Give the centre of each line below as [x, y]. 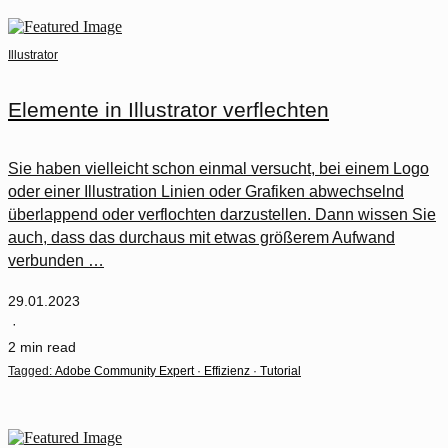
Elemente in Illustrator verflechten [168, 110]
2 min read [42, 346]
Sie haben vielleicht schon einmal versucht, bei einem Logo [218, 168]
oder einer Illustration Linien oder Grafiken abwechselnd [206, 191]
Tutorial [280, 371]
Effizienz [227, 371]
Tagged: [30, 371]
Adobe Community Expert [124, 371]
